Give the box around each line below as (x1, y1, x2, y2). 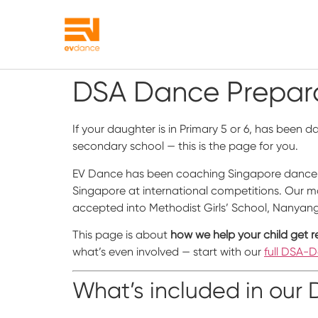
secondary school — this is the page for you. (72, 139, 298, 153)
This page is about (72, 228, 170, 242)
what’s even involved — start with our (72, 245, 264, 259)
